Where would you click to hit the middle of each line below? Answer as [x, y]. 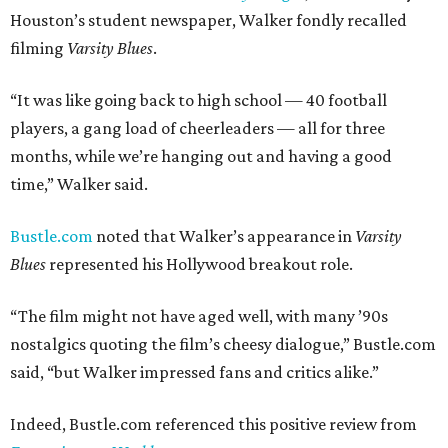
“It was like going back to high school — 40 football [198, 100]
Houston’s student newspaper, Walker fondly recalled [208, 20]
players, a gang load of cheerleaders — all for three [197, 128]
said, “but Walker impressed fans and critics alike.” [194, 372]
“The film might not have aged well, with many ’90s [199, 316]
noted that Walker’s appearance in [224, 236]
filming [38, 48]
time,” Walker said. [79, 184]
